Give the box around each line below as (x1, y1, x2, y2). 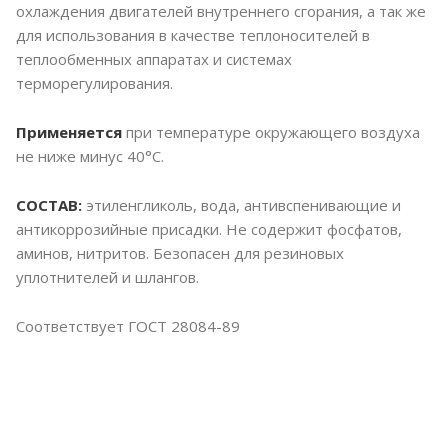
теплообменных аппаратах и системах (16, 49, 292, 70)
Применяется (16, 122, 122, 143)
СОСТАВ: (16, 195, 86, 216)
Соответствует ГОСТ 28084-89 (16, 316, 240, 337)
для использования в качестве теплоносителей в (16, 25, 370, 46)
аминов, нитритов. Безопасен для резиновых (16, 243, 344, 264)
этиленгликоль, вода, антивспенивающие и (86, 195, 401, 216)
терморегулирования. (16, 73, 173, 94)
